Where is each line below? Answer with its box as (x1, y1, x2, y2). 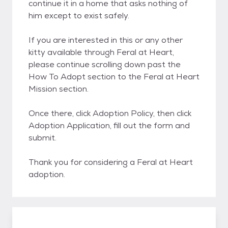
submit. (28, 132, 56, 143)
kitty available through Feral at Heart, (28, 47, 174, 58)
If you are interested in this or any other (28, 35, 183, 45)
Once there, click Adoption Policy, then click (28, 108, 191, 119)
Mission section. (28, 83, 89, 94)
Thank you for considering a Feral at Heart (28, 157, 193, 167)
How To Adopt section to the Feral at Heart (28, 71, 199, 82)
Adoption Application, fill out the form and (28, 120, 190, 131)
